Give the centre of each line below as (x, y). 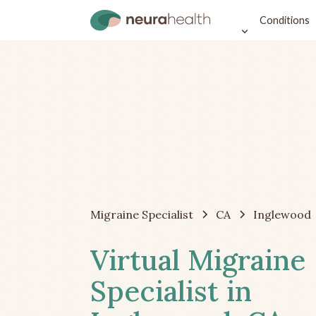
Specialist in (171, 291)
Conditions (284, 20)
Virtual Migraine (198, 260)
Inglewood (282, 214)
